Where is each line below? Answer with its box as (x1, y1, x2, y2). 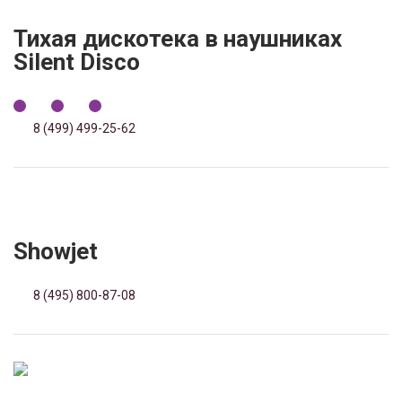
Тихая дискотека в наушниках (13, 25, 342, 52)
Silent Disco (13, 48, 140, 75)
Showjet (13, 238, 98, 265)
